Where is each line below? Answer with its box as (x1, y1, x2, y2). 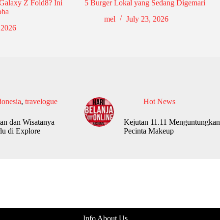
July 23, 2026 (126, 14, 168, 23)
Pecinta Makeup (123, 126, 174, 135)
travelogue (25, 97, 57, 106)
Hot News (143, 97, 175, 106)
